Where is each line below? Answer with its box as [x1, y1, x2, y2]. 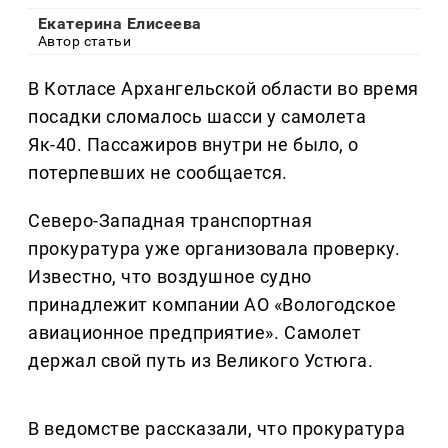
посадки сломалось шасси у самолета [28, 106, 367, 128]
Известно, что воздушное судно [28, 266, 312, 288]
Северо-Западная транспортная [28, 210, 313, 232]
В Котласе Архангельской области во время [28, 78, 419, 100]
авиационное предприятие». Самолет [28, 322, 362, 344]
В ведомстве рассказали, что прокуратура [28, 418, 406, 440]
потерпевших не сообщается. [28, 162, 289, 184]
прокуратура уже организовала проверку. [28, 238, 401, 260]
